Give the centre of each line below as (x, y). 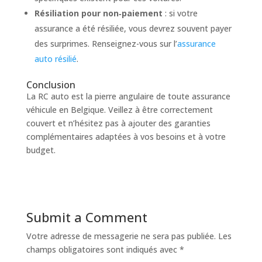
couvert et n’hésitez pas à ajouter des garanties (118, 123)
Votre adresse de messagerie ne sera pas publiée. (121, 236)
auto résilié (55, 58)
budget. (41, 150)
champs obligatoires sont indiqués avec (103, 249)
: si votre (180, 13)
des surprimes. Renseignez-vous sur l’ (106, 43)
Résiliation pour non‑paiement (98, 13)
